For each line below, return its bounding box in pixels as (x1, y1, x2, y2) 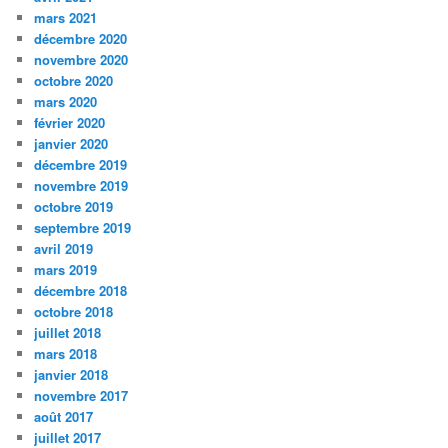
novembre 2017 (34, 386, 129, 406)
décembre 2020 (34, 29, 128, 49)
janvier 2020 (34, 134, 109, 154)
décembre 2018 (34, 281, 128, 301)
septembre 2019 (34, 218, 132, 238)
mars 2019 (34, 260, 98, 280)
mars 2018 (34, 344, 98, 364)
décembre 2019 (34, 155, 128, 175)
